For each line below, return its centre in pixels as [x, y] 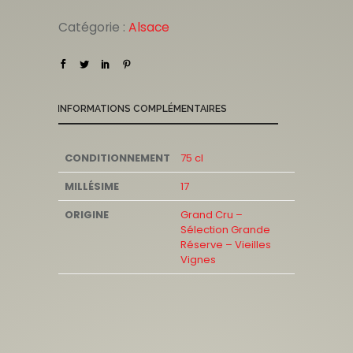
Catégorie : [93, 27]
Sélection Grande [225, 230]
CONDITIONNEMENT [117, 158]
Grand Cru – [212, 215]
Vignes [198, 260]
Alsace [149, 27]
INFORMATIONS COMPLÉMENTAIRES [142, 109]
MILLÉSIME [92, 186]
